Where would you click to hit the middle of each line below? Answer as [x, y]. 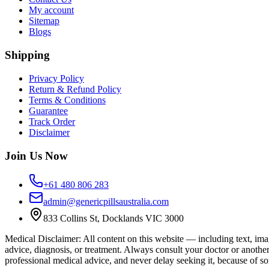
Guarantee [48, 110]
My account [51, 10]
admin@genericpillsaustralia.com [106, 202]
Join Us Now [36, 156]
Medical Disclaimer [42, 239]
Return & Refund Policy [75, 89]
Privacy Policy [56, 78]
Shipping [27, 55]
